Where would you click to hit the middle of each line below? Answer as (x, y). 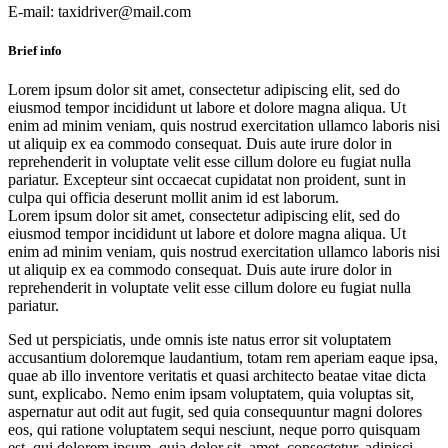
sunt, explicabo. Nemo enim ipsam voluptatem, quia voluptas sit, (211, 394)
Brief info (35, 50)
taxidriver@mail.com (124, 11)
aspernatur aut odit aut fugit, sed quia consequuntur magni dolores (215, 412)
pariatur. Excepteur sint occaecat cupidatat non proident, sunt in (207, 180)
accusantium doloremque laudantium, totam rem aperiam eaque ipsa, (223, 358)
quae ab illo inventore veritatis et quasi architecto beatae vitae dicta (217, 376)
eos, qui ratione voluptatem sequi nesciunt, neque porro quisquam (214, 430)
